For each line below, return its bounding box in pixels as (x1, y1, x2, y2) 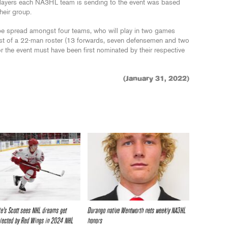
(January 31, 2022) (123, 75, 189, 82)
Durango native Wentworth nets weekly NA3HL (88, 207, 186, 215)
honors (88, 217, 102, 225)
